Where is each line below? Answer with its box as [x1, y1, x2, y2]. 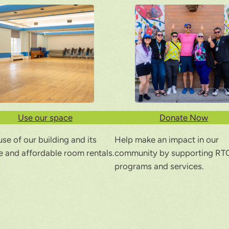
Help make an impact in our [114, 134, 219, 145]
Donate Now [159, 112, 209, 123]
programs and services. [114, 161, 204, 172]
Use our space [17, 112, 73, 123]
